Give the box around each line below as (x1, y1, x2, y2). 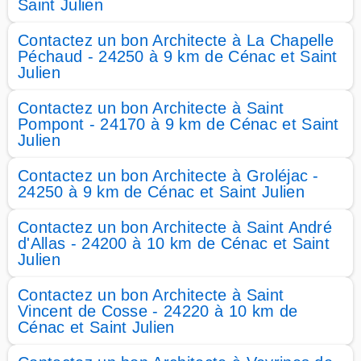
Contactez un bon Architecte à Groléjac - (18, 167, 319, 185)
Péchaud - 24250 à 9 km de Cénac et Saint (18, 48, 338, 65)
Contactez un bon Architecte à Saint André (18, 218, 333, 236)
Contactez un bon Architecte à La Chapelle (18, 31, 334, 49)
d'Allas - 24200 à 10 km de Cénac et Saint (18, 234, 330, 252)
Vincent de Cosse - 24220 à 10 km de (18, 302, 298, 320)
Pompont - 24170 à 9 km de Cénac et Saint (18, 115, 339, 133)
